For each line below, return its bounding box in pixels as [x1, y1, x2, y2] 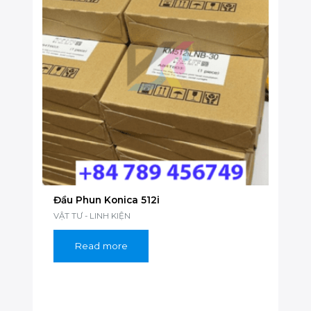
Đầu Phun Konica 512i [53, 194, 160, 205]
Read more [74, 240, 128, 252]
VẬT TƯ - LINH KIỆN [53, 210, 131, 221]
